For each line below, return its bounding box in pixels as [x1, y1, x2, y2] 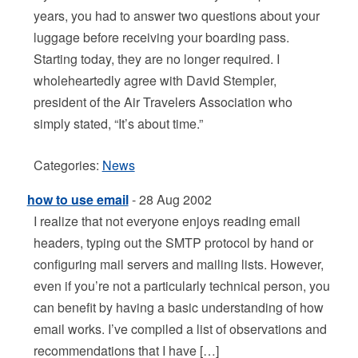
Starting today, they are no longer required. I [33, 50, 280, 68]
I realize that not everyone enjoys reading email [33, 212, 300, 230]
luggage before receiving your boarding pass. [33, 28, 289, 46]
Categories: [33, 156, 102, 174]
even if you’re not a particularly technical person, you [33, 276, 330, 295]
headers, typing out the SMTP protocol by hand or [33, 233, 313, 252]
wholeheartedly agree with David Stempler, [33, 71, 276, 89]
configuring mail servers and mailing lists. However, [33, 255, 324, 273]
